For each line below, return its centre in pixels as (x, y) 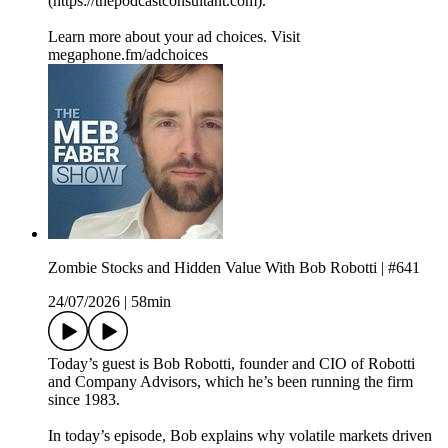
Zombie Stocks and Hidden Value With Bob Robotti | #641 (234, 267)
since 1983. (84, 399)
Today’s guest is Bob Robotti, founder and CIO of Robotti (231, 363)
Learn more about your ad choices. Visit (174, 36)
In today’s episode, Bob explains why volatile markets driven (240, 435)
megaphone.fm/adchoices (128, 54)
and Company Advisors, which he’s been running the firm (230, 381)
